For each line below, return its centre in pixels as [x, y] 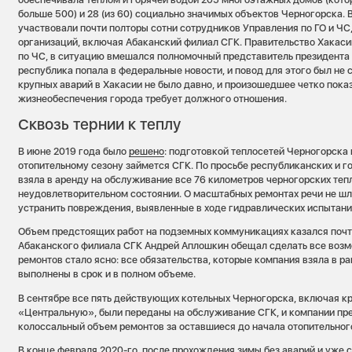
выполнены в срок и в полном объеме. [107, 274]
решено [147, 151]
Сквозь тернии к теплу [100, 124]
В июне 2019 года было [74, 151]
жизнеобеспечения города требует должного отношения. [153, 99]
